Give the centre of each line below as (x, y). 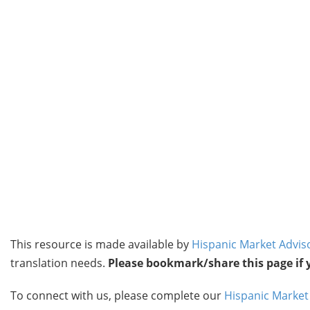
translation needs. (59, 263)
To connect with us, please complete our (117, 295)
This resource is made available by (101, 244)
